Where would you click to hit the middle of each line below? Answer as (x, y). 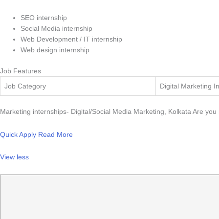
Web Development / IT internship (71, 39)
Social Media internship (56, 28)
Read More (55, 134)
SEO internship (44, 18)
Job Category (25, 86)
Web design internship (55, 50)
